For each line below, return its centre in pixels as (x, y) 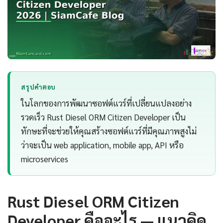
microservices (45, 159)
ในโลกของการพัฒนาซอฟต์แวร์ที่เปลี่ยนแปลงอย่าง (107, 103)
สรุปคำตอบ (38, 87)
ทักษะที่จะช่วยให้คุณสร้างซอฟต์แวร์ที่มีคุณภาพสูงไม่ (109, 131)
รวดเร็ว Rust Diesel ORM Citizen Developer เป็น (104, 117)
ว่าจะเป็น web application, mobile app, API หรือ (103, 145)
